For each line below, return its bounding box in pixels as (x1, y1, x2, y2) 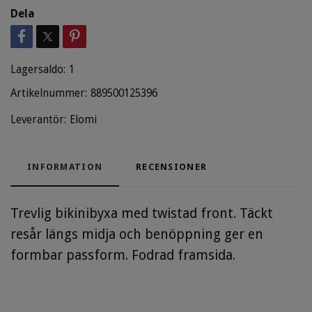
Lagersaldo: (10, 63, 65, 76)
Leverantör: (10, 113, 66, 126)
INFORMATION (27, 161, 103, 172)
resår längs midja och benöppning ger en (10, 226, 263, 242)
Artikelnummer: (10, 86, 87, 100)
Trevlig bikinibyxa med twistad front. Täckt (10, 205, 273, 221)
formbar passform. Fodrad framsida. (10, 247, 235, 263)
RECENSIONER (136, 161, 208, 172)
